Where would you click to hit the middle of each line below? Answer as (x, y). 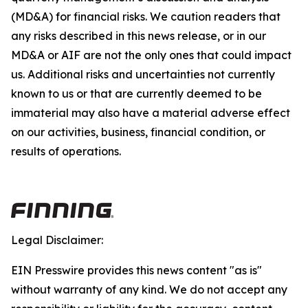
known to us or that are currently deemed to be (136, 94)
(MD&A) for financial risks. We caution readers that (146, 17)
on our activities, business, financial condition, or (138, 132)
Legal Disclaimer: (57, 240)
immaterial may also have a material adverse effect (151, 113)
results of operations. (66, 152)
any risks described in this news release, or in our (139, 36)
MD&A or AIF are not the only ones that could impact (151, 55)
